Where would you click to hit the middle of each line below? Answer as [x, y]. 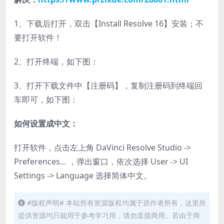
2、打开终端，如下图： [56, 61]
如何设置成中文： [46, 123]
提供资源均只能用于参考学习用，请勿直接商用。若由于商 [109, 215]
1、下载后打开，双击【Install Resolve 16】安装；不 [109, 23]
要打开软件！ [38, 37]
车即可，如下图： [46, 99]
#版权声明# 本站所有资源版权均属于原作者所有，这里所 [116, 202]
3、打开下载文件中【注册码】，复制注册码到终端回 [108, 85]
